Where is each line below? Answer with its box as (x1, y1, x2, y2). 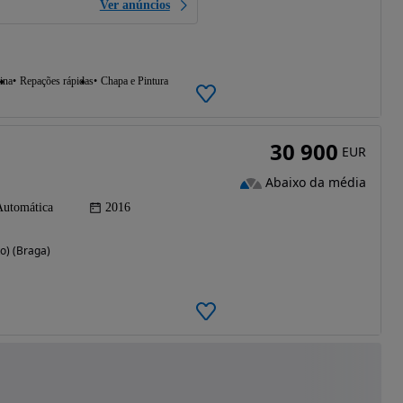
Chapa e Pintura (100, 75, 168, 88)
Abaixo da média (264, 174, 366, 192)
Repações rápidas (19, 75, 94, 88)
